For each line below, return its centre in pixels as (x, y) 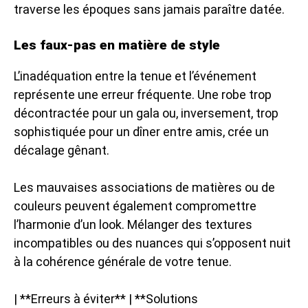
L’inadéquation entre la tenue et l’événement (135, 76)
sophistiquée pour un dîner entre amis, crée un (141, 131)
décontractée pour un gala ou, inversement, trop (146, 113)
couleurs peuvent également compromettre (135, 206)
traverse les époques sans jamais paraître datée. (149, 9)
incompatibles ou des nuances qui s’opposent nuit (152, 243)
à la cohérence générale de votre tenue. (123, 261)
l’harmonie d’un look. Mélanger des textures (133, 224)
